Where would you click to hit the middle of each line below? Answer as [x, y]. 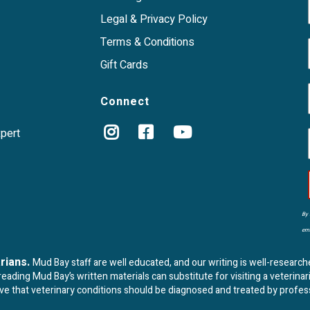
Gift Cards [124, 65]
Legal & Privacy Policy [154, 20]
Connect [125, 102]
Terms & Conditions [147, 43]
